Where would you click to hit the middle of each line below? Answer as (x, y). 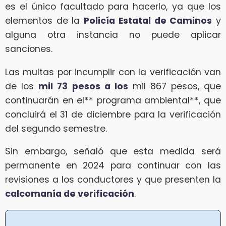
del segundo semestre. (56, 128)
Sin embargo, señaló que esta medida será (113, 152)
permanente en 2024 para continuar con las (113, 166)
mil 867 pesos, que (175, 86)
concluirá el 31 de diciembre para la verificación (113, 114)
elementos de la (45, 20)
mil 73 (53, 86)
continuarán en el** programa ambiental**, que (113, 100)
